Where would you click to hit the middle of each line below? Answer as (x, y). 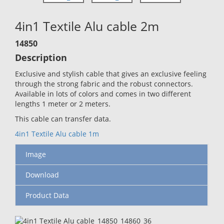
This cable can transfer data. (63, 118)
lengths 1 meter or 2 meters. (63, 103)
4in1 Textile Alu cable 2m (87, 26)
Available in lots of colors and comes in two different (103, 93)
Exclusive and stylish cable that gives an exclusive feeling (111, 73)
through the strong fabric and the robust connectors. (104, 83)
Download (42, 174)
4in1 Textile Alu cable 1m (57, 133)
